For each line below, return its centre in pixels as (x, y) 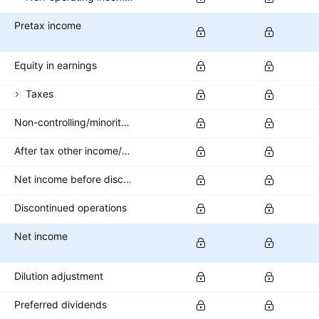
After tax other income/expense (126, 150)
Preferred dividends (61, 304)
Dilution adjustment (59, 276)
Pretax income (48, 25)
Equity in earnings (56, 65)
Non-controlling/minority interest (125, 122)
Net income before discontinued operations (127, 179)
